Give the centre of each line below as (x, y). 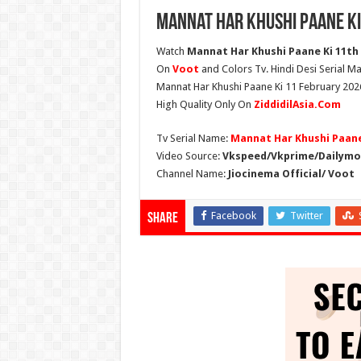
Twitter (306, 216)
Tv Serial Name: (193, 139)
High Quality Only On (205, 105)
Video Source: (189, 156)
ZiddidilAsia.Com (297, 105)
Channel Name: (192, 174)
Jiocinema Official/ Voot (291, 174)
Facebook (233, 216)
